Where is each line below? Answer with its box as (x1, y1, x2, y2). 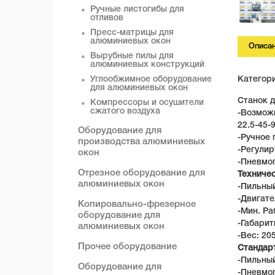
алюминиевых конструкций (90, 61, 204, 69)
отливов (90, 14, 123, 22)
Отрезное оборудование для (78, 169, 205, 177)
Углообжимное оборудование (90, 76, 212, 83)
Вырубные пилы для (90, 52, 174, 60)
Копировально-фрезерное (78, 200, 196, 209)
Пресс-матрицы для (90, 29, 174, 37)
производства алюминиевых (78, 137, 205, 146)
